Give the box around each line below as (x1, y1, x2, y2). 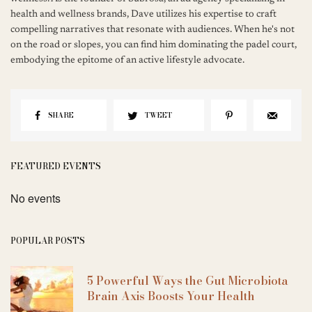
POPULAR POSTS (10, 234, 85, 248)
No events (10, 190, 61, 207)
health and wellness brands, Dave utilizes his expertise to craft (10, 10, 277, 20)
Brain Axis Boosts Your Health (87, 288, 255, 305)
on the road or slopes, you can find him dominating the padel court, (10, 40, 297, 51)
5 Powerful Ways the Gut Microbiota (87, 272, 288, 290)
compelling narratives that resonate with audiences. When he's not (10, 25, 295, 36)
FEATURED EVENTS (10, 159, 101, 173)
